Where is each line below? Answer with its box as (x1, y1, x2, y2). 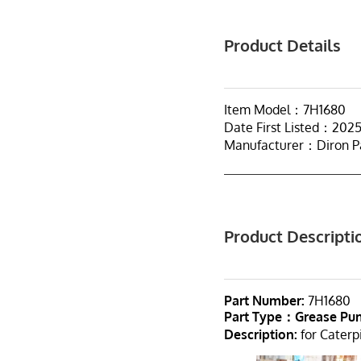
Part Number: (224, 293, 305, 309)
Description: (224, 326, 298, 343)
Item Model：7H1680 (224, 102, 346, 118)
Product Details (224, 35, 342, 56)
